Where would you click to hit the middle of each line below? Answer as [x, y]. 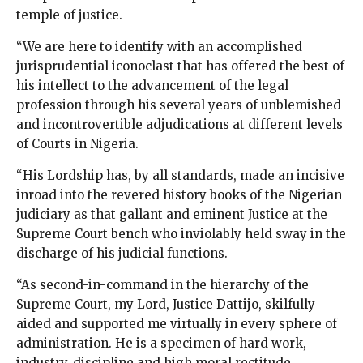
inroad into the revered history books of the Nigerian [179, 195]
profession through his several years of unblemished [179, 105]
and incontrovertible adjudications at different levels [179, 125]
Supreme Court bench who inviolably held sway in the [181, 234]
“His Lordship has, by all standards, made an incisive [180, 176]
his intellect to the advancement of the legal [152, 86]
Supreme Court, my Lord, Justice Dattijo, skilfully [166, 305]
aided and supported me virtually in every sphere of [177, 324]
